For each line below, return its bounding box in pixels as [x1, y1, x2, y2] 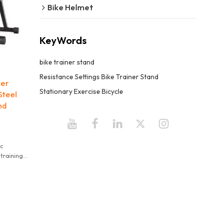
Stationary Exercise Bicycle [39, 87, 123, 96]
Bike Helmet [47, 1, 93, 12]
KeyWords [39, 34, 87, 47]
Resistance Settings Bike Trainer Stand [39, 72, 158, 81]
